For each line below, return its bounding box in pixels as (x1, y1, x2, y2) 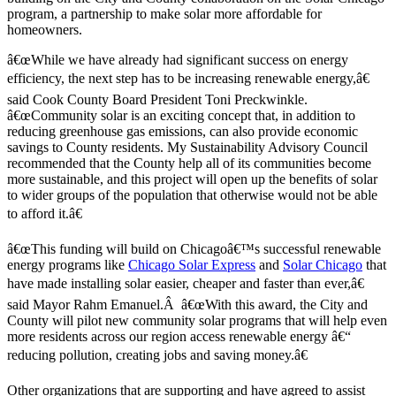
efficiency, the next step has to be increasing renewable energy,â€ (7, 70, 369, 86)
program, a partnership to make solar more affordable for (7, 5, 322, 21)
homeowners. (7, 21, 82, 37)
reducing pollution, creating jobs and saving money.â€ (7, 346, 308, 362)
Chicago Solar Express (128, 256, 255, 272)
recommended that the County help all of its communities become (7, 155, 371, 171)
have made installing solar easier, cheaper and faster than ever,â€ (7, 275, 364, 291)
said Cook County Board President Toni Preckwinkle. (7, 91, 308, 107)
